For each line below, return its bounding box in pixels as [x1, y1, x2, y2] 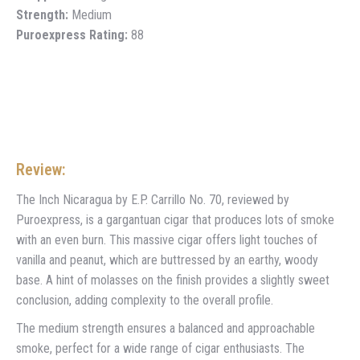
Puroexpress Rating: [16, 27, 128, 43]
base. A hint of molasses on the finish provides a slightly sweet [16, 272, 329, 288]
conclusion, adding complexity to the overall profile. [16, 292, 273, 308]
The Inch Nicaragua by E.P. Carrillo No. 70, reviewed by [16, 191, 289, 207]
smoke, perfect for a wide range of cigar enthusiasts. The [16, 340, 305, 356]
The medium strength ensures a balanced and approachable [16, 320, 315, 336]
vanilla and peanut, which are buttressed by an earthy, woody [16, 252, 318, 268]
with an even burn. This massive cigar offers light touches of [16, 231, 317, 247]
